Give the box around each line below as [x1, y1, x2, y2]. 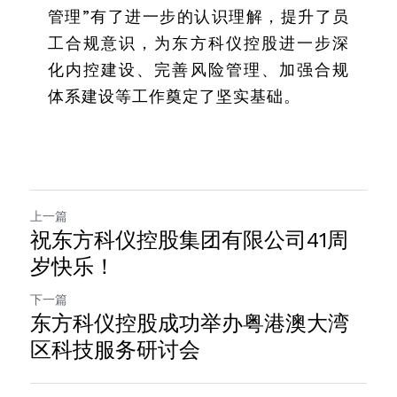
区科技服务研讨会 [30, 338, 200, 362]
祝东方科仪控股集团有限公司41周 [30, 228, 348, 253]
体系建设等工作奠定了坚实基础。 [48, 87, 300, 105]
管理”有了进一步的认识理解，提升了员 [48, 7, 349, 26]
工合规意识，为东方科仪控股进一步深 [48, 34, 349, 52]
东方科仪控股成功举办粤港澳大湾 [30, 311, 349, 336]
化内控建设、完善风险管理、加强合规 [48, 60, 349, 79]
